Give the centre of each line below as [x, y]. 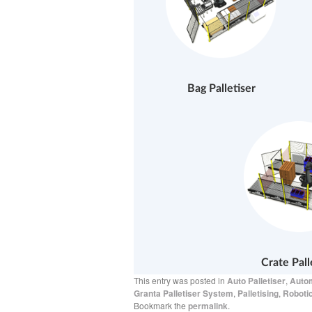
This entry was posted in [180, 281]
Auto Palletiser [256, 281]
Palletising [258, 294]
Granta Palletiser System [184, 294]
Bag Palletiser [221, 89]
